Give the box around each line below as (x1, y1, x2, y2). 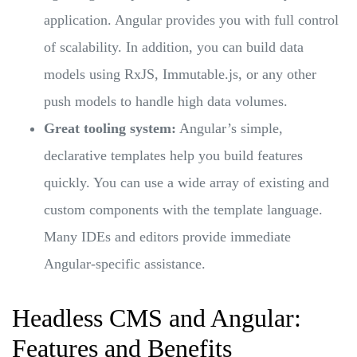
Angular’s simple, (176, 120, 283, 136)
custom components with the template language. (44, 201, 323, 218)
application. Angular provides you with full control (44, 11, 339, 28)
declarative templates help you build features (44, 147, 303, 163)
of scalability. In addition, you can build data (44, 38, 304, 55)
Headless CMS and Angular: (12, 303, 301, 332)
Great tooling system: (44, 120, 176, 136)
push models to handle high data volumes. (44, 92, 288, 109)
